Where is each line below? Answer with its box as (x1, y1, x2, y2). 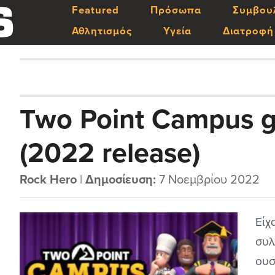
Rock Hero (20, 172, 77, 187)
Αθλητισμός (71, 25, 132, 37)
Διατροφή (222, 25, 274, 37)
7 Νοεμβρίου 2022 (156, 172, 260, 187)
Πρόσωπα (150, 4, 201, 17)
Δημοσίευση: (85, 172, 157, 187)
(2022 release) (20, 137, 201, 170)
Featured (71, 4, 119, 17)
